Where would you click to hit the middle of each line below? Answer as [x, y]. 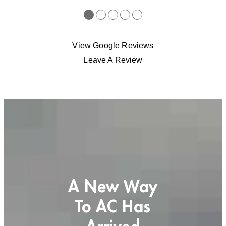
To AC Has [113, 207]
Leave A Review [113, 60]
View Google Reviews [113, 45]
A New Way [113, 187]
